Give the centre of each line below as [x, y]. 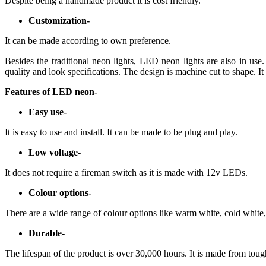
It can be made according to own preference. [88, 40]
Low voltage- [55, 152]
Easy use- [47, 112]
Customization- [59, 20]
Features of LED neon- [51, 91]
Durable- [47, 233]
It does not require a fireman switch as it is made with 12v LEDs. [126, 172]
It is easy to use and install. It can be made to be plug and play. [121, 132]
